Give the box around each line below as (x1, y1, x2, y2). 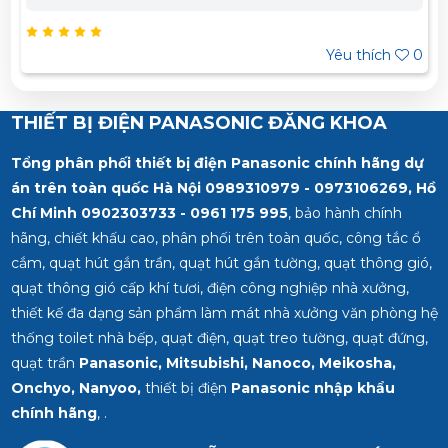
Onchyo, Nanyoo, (10, 378, 141, 397)
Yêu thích (325, 45, 395, 64)
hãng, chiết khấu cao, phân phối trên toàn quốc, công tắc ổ (10, 228, 421, 247)
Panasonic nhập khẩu (230, 378, 395, 397)
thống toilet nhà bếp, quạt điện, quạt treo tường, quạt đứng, (10, 328, 428, 347)
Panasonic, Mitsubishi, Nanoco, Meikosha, (78, 353, 396, 372)
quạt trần (10, 353, 79, 372)
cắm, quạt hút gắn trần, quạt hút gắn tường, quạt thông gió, (10, 253, 432, 272)
